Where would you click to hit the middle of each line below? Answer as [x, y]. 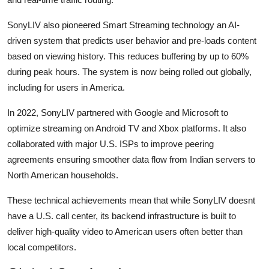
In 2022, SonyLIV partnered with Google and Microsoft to [118, 112]
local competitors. [42, 247]
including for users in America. [66, 87]
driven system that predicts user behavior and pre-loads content [132, 40]
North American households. [63, 175]
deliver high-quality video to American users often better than [125, 231]
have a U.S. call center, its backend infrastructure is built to [122, 216]
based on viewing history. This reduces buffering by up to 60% [128, 56]
